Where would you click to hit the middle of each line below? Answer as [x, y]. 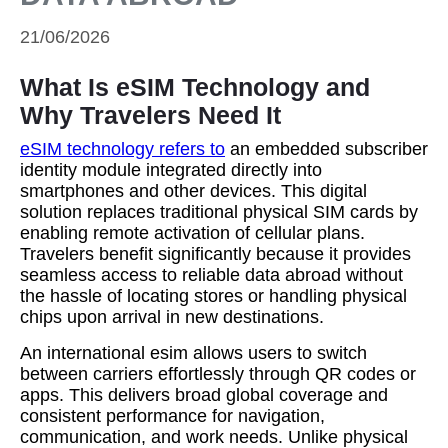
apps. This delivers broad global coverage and [204, 395]
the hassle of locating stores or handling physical [213, 296]
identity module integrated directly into [171, 170]
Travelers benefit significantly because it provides [215, 254]
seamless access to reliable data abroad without [211, 275]
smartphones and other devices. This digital [193, 191]
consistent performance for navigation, [172, 416]
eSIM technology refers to [122, 149]
